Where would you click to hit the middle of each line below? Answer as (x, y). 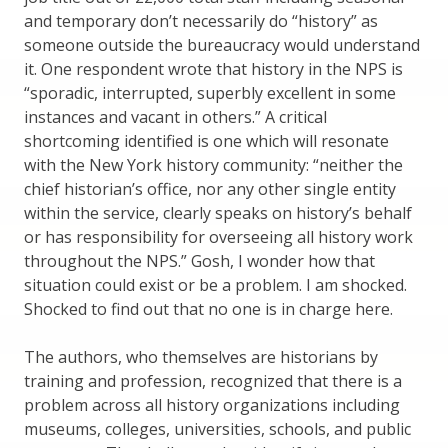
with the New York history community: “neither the (213, 164)
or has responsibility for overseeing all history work (218, 236)
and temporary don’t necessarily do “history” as (201, 20)
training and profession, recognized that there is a (213, 380)
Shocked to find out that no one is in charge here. (208, 308)
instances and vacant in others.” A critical (175, 116)
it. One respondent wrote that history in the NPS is (213, 68)
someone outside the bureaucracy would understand (222, 44)
